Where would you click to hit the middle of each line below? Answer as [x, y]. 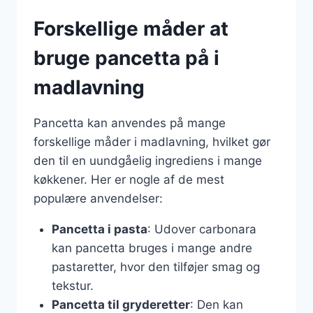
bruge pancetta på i [126, 58]
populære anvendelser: [98, 198]
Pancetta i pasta [99, 229]
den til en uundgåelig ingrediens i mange [148, 161]
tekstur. [72, 286]
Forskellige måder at [131, 29]
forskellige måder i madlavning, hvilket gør [152, 142]
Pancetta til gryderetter [121, 305]
